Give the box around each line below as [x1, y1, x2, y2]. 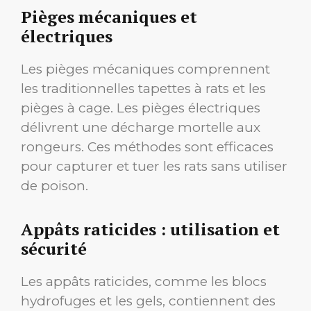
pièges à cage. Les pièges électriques [21, 99, 260, 116]
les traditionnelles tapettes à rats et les [21, 80, 266, 96]
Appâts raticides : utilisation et [21, 217, 280, 240]
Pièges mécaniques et [21, 5, 197, 28]
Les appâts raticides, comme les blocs [21, 273, 267, 289]
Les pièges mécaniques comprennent [21, 60, 270, 77]
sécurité [21, 237, 87, 260]
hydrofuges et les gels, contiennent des [21, 292, 276, 309]
